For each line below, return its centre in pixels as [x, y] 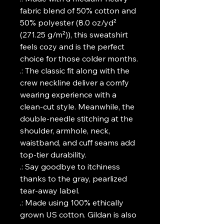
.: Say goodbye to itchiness [70, 166]
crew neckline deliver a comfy [74, 82]
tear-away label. [50, 190]
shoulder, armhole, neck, [65, 130]
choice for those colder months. [79, 58]
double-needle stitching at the [76, 118]
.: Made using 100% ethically [72, 202]
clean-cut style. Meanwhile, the [77, 106]
